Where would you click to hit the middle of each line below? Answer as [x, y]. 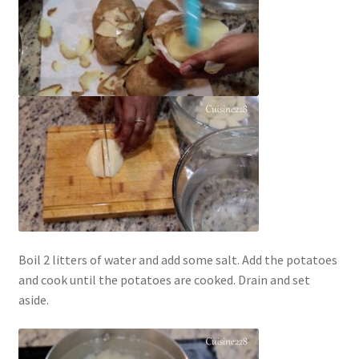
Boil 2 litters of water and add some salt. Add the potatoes [177, 260]
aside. [33, 300]
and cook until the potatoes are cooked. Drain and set [164, 280]
